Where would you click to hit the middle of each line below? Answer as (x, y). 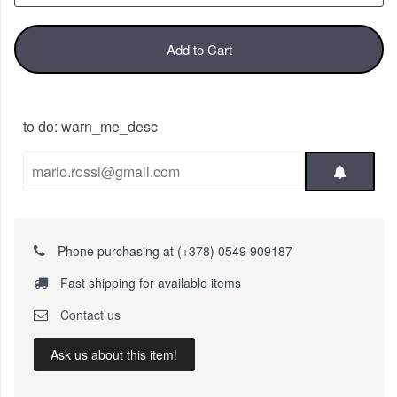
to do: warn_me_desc (90, 127)
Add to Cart (199, 50)
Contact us (88, 315)
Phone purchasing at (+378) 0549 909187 (173, 251)
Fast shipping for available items (148, 283)
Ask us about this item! (114, 354)
